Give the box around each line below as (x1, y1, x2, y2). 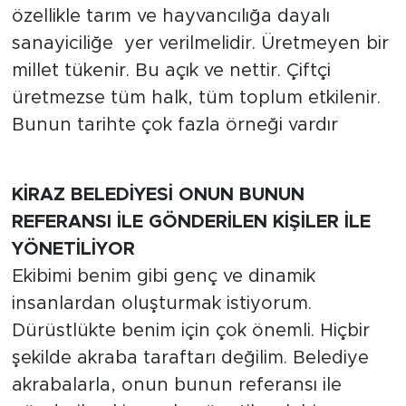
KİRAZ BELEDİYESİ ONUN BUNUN (11, 185, 304, 204)
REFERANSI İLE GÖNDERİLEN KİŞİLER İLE (11, 212, 371, 231)
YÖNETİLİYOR (11, 239, 135, 258)
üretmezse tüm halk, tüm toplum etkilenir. (11, 88, 381, 107)
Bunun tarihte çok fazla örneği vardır (11, 115, 338, 134)
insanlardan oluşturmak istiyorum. (11, 294, 312, 313)
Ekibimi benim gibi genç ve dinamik (11, 266, 315, 285)
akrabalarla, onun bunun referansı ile (11, 375, 342, 394)
